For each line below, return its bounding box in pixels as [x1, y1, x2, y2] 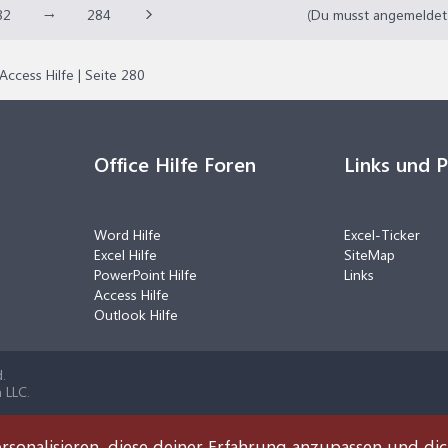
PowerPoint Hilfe [94, 265, 197, 284]
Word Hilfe [94, 225, 161, 244]
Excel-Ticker [344, 225, 420, 244]
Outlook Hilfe [94, 305, 178, 324]
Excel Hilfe [94, 245, 157, 264]
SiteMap [344, 245, 395, 264]
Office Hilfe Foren [94, 150, 256, 177]
